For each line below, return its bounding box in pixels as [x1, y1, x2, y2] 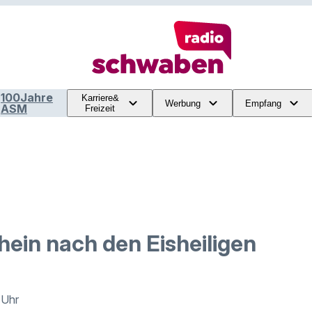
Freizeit [85, 103, 116, 114]
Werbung [165, 97, 201, 109]
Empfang [245, 97, 281, 109]
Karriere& [81, 93, 119, 103]
